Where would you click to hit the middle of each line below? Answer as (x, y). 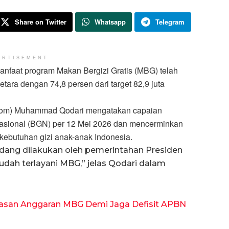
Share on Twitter (41, 21)
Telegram (170, 21)
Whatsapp (110, 21)
